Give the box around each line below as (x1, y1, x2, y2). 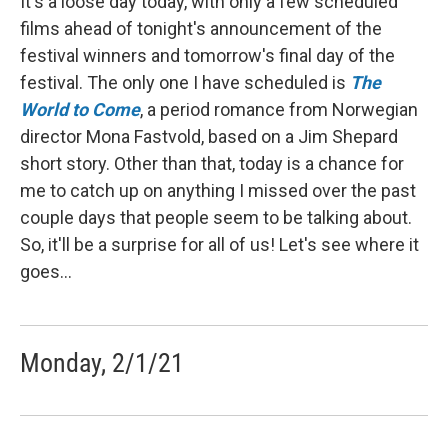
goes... (20, 261, 72, 283)
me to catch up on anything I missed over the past (20, 180, 416, 202)
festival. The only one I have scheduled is (20, 72, 350, 94)
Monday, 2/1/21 (20, 348, 184, 379)
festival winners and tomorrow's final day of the (20, 45, 395, 67)
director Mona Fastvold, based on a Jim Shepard (20, 126, 398, 148)
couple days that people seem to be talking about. (20, 207, 412, 229)
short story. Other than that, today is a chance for (20, 153, 404, 175)
